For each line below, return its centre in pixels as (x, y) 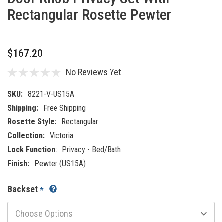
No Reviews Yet (94, 72)
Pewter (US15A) (60, 163)
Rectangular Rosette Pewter (89, 15)
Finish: (18, 163)
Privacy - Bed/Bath (91, 149)
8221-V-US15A (51, 94)
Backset (24, 189)
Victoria (61, 136)
